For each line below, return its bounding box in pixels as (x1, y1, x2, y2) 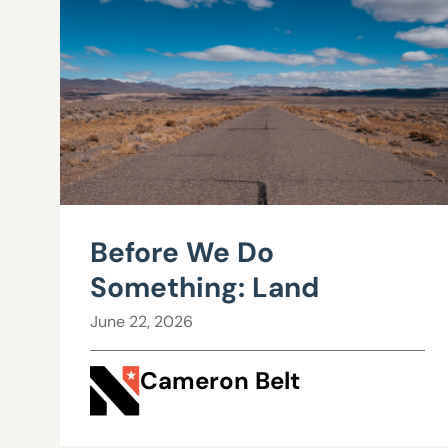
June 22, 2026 (90, 311, 193, 332)
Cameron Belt (140, 365, 300, 397)
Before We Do (90, 234, 274, 271)
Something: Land (90, 269, 319, 306)
